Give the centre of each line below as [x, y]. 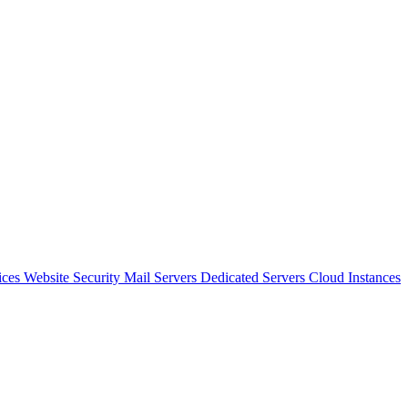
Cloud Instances [355, 278]
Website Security [74, 278]
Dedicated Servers [255, 278]
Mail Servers [162, 278]
